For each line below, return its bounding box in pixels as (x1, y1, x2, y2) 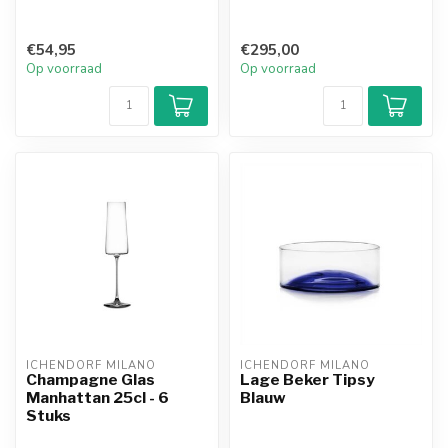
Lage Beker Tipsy (240, 369, 375, 389)
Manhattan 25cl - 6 (26, 387, 169, 407)
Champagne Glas (26, 369, 155, 389)
